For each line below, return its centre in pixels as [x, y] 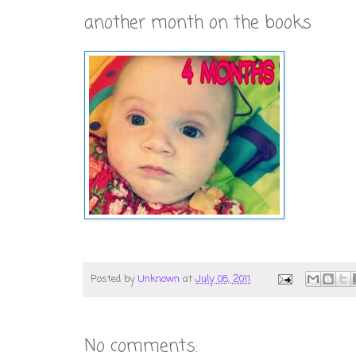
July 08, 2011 [223, 279]
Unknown [159, 279]
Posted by [114, 279]
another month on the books [198, 23]
